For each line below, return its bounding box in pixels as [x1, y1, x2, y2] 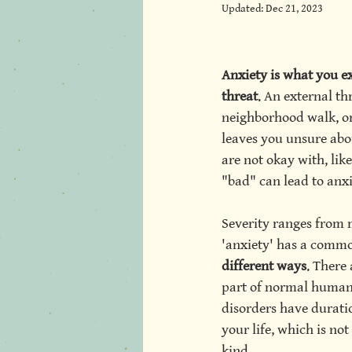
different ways [222, 258, 306, 274]
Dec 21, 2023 [266, 2, 323, 15]
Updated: [222, 2, 266, 15]
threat [222, 88, 258, 104]
